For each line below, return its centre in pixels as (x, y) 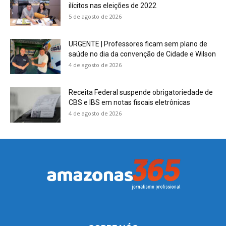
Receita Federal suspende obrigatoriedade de (141, 93)
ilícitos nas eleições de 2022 (114, 6)
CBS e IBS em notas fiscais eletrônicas (131, 103)
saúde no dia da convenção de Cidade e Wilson (142, 54)
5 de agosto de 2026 (95, 17)
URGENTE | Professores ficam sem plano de (138, 44)
